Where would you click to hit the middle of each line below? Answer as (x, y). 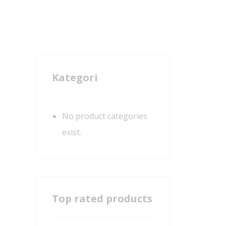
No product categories (105, 116)
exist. (72, 132)
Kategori (75, 77)
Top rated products (102, 199)
